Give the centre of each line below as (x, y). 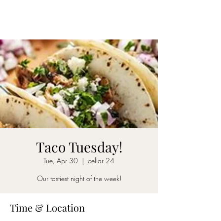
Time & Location (47, 207)
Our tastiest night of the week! (79, 178)
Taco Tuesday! (79, 147)
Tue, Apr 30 (61, 161)
